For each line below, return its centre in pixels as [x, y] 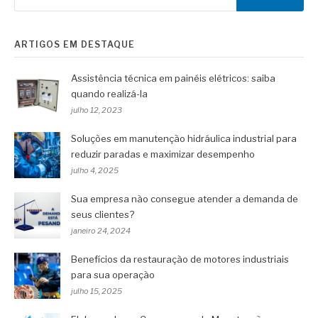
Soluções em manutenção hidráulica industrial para [184, 139]
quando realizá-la [109, 94]
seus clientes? [103, 215]
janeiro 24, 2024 [101, 231]
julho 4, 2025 [95, 171]
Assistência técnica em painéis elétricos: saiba [173, 78]
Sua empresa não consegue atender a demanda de [185, 199]
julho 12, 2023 [97, 110]
